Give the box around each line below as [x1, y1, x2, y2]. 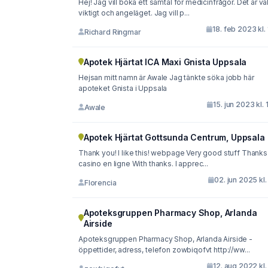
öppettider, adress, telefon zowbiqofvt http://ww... [78, 245, 250, 255]
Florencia [84, 178, 117, 187]
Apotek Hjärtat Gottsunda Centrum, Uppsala [83, 132, 265, 143]
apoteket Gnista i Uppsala [78, 84, 167, 93]
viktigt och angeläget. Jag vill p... [78, 8, 190, 18]
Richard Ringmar [84, 27, 141, 36]
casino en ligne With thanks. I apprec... [78, 159, 208, 169]
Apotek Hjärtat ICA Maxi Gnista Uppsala [83, 57, 247, 68]
